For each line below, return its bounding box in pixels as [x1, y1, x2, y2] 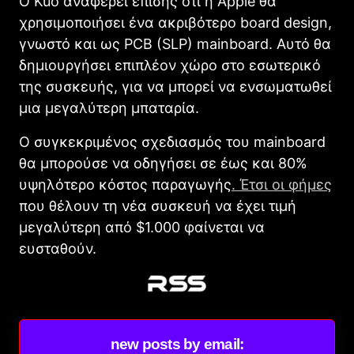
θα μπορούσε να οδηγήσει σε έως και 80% [19, 154, 307, 171]
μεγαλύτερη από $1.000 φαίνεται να [19, 218, 265, 235]
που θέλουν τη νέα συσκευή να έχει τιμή [19, 197, 296, 214]
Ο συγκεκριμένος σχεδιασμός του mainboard [19, 133, 326, 150]
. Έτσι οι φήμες [232, 175, 332, 193]
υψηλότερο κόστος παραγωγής [19, 175, 232, 193]
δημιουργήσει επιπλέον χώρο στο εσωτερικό [19, 56, 321, 73]
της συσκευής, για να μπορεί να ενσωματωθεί [19, 77, 332, 95]
